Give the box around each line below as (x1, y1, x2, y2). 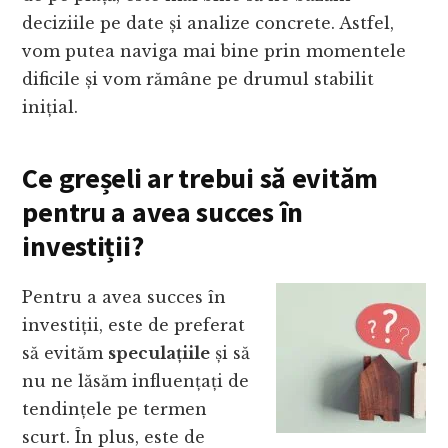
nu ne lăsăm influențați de (22, 370, 250, 391)
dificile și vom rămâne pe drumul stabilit (22, 68, 375, 89)
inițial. (22, 96, 79, 117)
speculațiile (108, 342, 211, 363)
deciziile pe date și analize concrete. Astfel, (22, 12, 395, 33)
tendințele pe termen (22, 398, 208, 419)
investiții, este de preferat (22, 314, 246, 335)
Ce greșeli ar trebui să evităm (22, 159, 378, 196)
